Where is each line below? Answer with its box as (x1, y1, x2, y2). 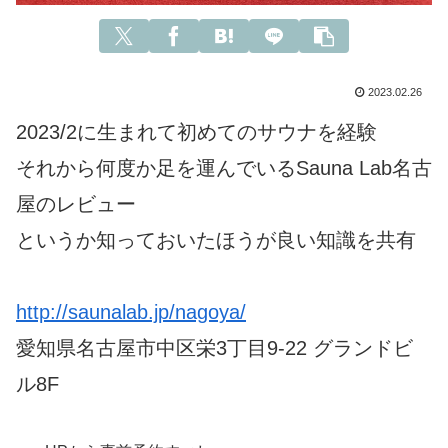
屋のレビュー (16, 192, 136, 215)
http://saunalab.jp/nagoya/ (16, 300, 246, 323)
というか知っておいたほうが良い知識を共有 (16, 228, 416, 251)
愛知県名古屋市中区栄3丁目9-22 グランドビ (16, 336, 413, 359)
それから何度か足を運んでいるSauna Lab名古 (16, 156, 432, 179)
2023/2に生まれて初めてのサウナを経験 (16, 120, 377, 143)
